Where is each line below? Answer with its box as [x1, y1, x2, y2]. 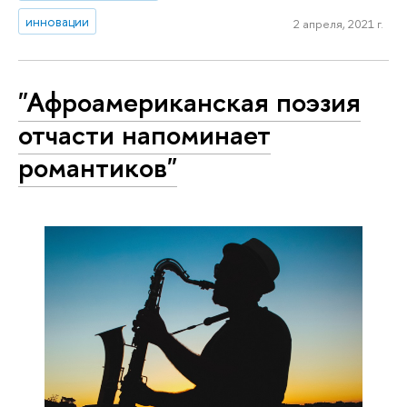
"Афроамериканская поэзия [18, 83, 361, 122]
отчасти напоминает [18, 115, 271, 154]
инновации [25, 12, 90, 30]
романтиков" [18, 148, 177, 187]
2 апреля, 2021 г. [293, 15, 383, 33]
